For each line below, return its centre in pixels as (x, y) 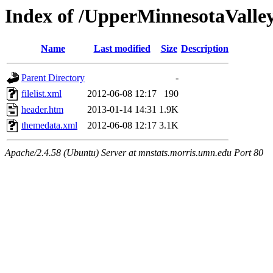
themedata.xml (49, 126)
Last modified (122, 49)
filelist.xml (41, 94)
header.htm (42, 110)
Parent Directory (53, 78)
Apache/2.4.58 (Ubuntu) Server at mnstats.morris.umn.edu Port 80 (134, 153)
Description (205, 49)
